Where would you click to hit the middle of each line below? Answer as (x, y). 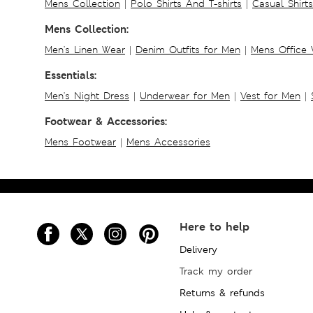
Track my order (216, 271)
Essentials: (71, 75)
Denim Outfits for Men (188, 49)
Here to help (215, 226)
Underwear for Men (185, 95)
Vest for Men (270, 95)
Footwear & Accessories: (106, 121)
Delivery (199, 249)
